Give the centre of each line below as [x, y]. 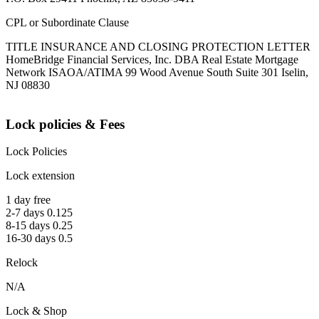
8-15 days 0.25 [39, 226]
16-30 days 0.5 [39, 239]
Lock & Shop [36, 311]
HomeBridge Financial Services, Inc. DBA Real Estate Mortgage [152, 60]
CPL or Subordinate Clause [67, 23]
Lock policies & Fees [65, 124]
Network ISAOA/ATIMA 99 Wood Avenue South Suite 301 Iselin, [157, 73]
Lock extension [40, 176]
